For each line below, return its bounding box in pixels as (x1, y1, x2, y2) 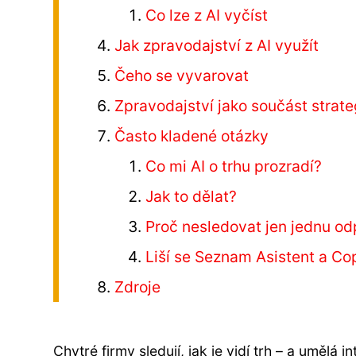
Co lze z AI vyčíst (145, 5, 268, 25)
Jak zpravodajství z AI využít (114, 35, 319, 55)
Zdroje (114, 277, 161, 296)
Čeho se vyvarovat (114, 65, 250, 85)
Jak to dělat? (145, 186, 237, 206)
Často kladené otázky (114, 126, 269, 145)
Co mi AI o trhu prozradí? (145, 156, 322, 176)
